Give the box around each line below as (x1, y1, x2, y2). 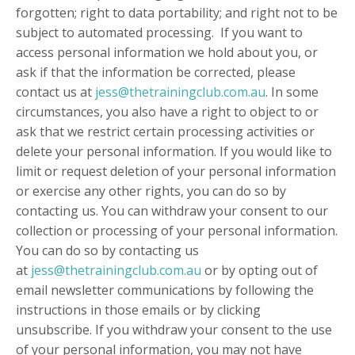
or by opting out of (204, 261, 318, 280)
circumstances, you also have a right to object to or (16, 103, 319, 121)
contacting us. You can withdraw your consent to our (16, 202, 328, 220)
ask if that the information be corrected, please (16, 63, 296, 82)
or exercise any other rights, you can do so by (16, 182, 286, 200)
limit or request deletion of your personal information (16, 162, 336, 181)
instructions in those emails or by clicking (16, 301, 261, 319)
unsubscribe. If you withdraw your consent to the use (16, 321, 332, 339)
